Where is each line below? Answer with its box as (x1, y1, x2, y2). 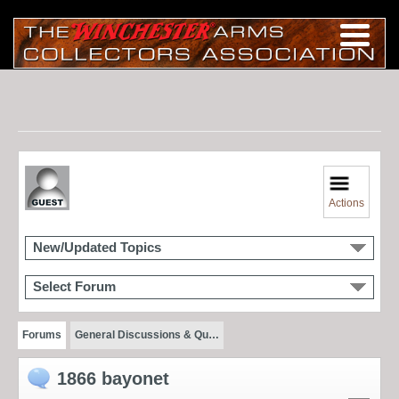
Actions (329, 196, 365, 209)
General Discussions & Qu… (74, 328, 219, 341)
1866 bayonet (57, 368, 169, 388)
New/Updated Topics (33, 240, 161, 255)
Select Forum (33, 279, 116, 294)
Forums (22, 328, 61, 341)
